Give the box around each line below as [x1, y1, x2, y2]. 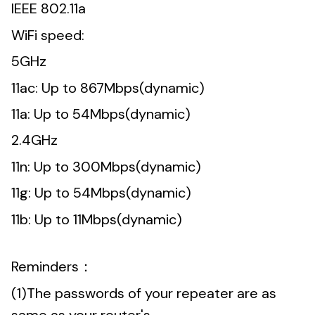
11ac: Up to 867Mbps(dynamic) [11, 78, 205, 97]
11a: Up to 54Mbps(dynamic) [11, 104, 191, 123]
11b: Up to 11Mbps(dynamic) [11, 210, 182, 229]
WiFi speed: [11, 25, 84, 44]
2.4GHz [11, 131, 58, 150]
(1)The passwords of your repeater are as [11, 283, 276, 302]
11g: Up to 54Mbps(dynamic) [11, 184, 191, 202]
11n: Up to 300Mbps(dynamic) [11, 157, 201, 176]
